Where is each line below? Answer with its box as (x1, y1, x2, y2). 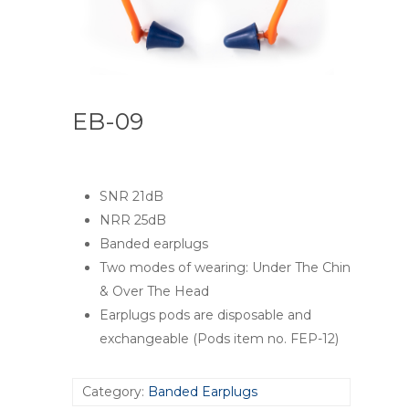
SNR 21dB (100, 187, 163, 204)
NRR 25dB (100, 211, 166, 228)
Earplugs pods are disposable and (100, 306, 311, 323)
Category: (82, 383, 148, 400)
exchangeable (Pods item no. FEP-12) (100, 330, 339, 347)
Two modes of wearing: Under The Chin (100, 258, 351, 276)
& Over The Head (100, 282, 209, 299)
